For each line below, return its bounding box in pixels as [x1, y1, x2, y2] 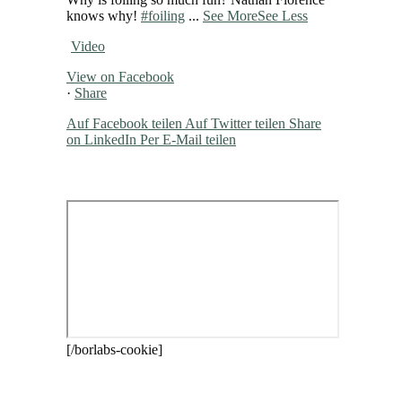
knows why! [66, 7, 141, 23]
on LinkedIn [66, 131, 136, 147]
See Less [258, 7, 308, 23]
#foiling [141, 7, 185, 23]
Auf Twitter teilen [185, 115, 285, 131]
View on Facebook [66, 68, 174, 84]
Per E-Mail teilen [140, 131, 236, 147]
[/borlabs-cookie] [66, 341, 162, 357]
